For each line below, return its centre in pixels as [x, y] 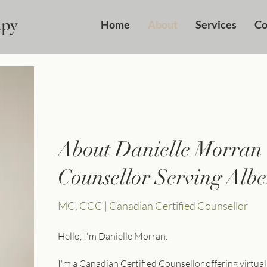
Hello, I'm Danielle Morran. [113, 236]
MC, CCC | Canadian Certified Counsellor [153, 206]
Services [216, 24]
